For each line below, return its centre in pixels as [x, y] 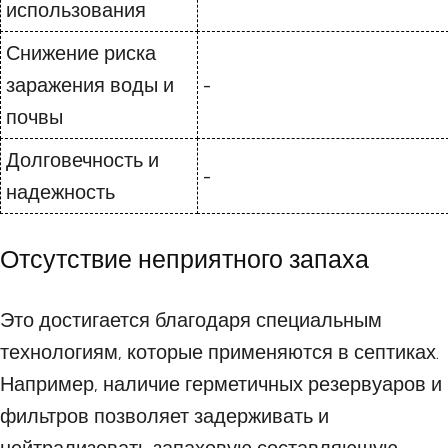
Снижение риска [81, 53]
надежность [60, 192]
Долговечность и [82, 160]
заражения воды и [90, 85]
